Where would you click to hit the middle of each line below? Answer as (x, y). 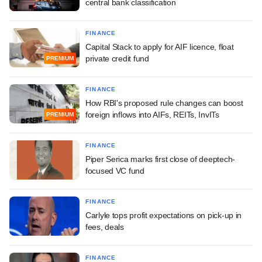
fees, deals (105, 227)
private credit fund (117, 58)
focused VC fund (115, 170)
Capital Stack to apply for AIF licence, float (160, 46)
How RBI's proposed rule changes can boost (164, 103)
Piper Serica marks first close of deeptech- (160, 159)
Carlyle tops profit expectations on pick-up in (164, 215)
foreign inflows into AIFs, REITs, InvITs (152, 114)
